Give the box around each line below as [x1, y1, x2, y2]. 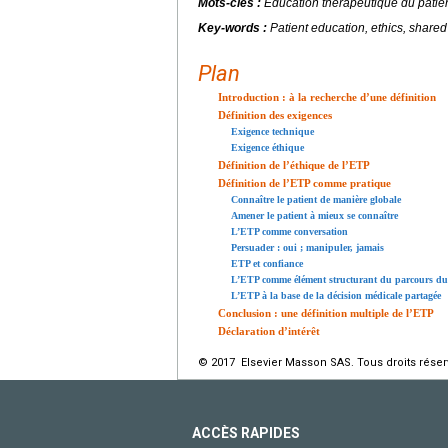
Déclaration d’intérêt [218, 325, 320, 338]
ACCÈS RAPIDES [192, 425, 300, 442]
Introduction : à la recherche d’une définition [218, 91, 436, 104]
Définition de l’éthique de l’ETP [218, 159, 370, 172]
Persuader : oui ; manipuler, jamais [231, 242, 384, 254]
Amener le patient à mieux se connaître [231, 210, 398, 222]
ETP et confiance [231, 258, 303, 270]
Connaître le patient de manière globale [231, 194, 401, 206]
